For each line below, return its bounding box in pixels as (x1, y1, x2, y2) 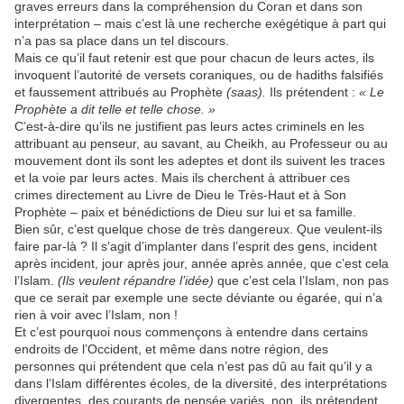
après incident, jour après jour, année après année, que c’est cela (14, 256, 389, 271)
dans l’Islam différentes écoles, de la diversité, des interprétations (14, 376, 387, 391)
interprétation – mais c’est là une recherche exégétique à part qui (14, 16, 386, 32)
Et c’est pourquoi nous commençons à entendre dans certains (14, 325, 368, 340)
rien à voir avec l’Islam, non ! (14, 308, 178, 323)
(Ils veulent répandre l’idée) (58, 273, 214, 289)
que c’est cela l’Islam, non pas (214, 273, 389, 289)
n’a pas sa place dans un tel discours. (14, 33, 229, 49)
